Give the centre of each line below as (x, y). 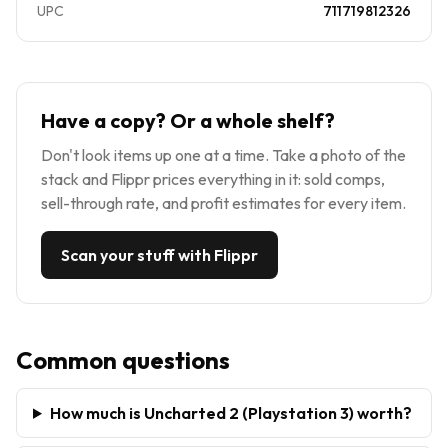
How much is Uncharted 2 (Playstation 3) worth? (230, 412)
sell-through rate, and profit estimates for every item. (223, 202)
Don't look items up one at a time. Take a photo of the (223, 154)
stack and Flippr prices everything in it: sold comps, (213, 178)
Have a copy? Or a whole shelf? (188, 120)
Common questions (123, 359)
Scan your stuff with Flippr (159, 254)
